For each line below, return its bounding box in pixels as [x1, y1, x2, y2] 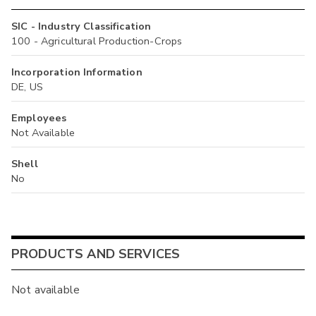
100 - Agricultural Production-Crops [11, 34, 183, 49]
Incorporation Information [11, 65, 142, 80]
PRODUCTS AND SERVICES [11, 245, 181, 262]
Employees [11, 111, 67, 126]
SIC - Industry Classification [11, 19, 152, 34]
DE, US [11, 80, 43, 95]
